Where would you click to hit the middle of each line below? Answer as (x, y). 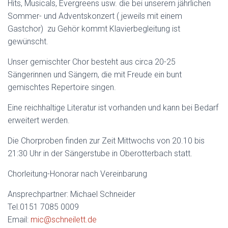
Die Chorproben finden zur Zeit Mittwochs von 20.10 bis (106, 141)
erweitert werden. (39, 120)
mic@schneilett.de (64, 220)
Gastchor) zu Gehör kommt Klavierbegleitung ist (94, 29)
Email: (19, 220)
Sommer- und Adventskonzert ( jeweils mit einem (95, 16)
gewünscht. (28, 41)
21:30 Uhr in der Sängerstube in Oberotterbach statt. (100, 153)
